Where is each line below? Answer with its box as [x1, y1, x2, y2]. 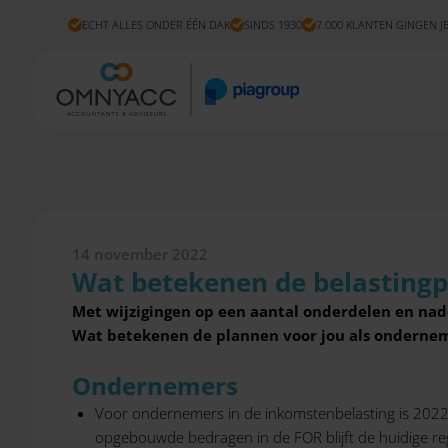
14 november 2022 [72, 244, 208, 264]
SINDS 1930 [244, 17, 302, 32]
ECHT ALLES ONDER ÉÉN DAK [82, 17, 230, 32]
